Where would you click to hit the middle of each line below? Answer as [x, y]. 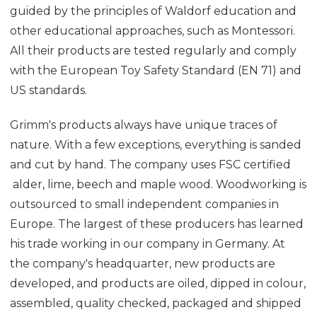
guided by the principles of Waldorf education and [153, 11]
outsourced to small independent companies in [144, 204]
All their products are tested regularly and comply [153, 50]
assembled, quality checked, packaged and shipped [156, 303]
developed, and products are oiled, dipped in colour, [158, 283]
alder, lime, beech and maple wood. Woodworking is [158, 184]
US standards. [48, 90]
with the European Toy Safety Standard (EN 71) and [156, 70]
